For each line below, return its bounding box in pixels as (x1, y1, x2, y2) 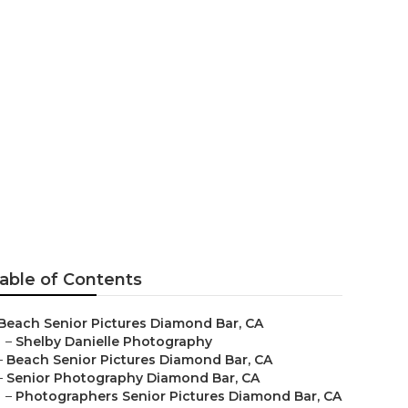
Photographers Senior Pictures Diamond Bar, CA (15, 388, 342, 404)
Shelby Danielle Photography (15, 333, 212, 350)
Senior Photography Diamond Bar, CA (6, 370, 260, 386)
